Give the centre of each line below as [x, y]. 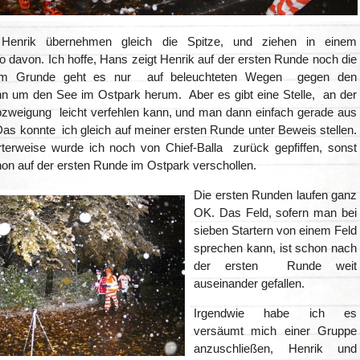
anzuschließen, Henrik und [275, 349]
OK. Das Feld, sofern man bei [275, 213]
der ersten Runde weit [275, 266]
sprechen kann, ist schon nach [275, 248]
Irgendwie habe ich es [275, 313]
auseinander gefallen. [249, 284]
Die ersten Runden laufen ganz [275, 195]
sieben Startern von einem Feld [275, 231]
